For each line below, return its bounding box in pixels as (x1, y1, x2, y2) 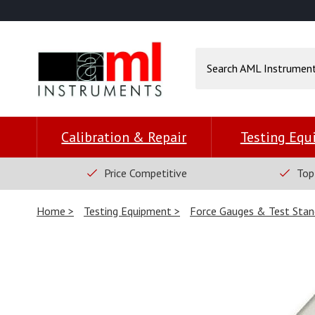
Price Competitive (104, 166, 187, 181)
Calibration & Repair (61, 128, 187, 147)
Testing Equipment (84, 204, 174, 219)
